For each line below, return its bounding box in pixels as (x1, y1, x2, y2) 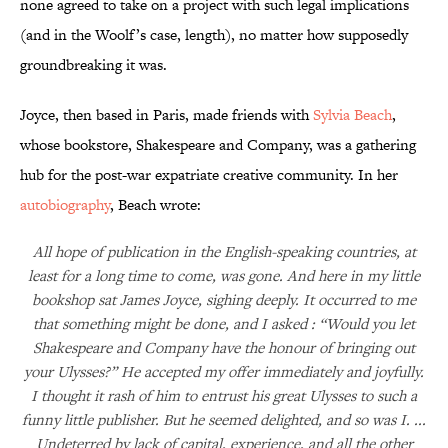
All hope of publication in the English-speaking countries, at (32, 241, 416, 263)
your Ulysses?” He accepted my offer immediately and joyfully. (24, 361, 424, 383)
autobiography (20, 194, 110, 216)
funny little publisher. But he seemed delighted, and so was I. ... (22, 409, 426, 431)
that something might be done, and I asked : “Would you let (33, 313, 415, 335)
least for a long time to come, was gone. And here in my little (28, 265, 420, 287)
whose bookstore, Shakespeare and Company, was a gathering (20, 134, 416, 156)
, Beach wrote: (110, 194, 201, 216)
